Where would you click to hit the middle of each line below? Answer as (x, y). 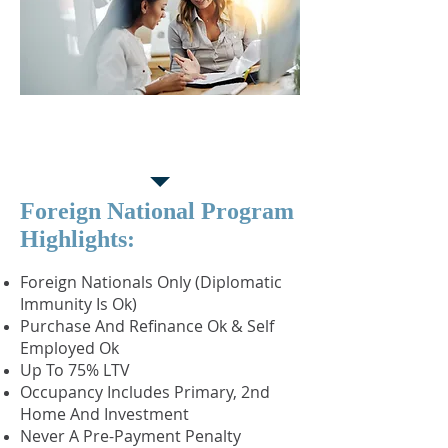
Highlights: (77, 239)
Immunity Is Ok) (78, 304)
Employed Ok (69, 348)
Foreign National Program (157, 211)
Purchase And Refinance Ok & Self (147, 326)
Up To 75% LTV (75, 370)
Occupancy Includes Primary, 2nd (145, 392)
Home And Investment (104, 414)
